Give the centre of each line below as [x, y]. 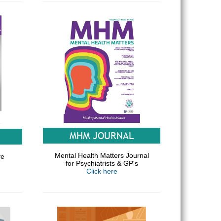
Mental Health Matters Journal [102, 155]
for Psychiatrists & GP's [102, 163]
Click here [102, 171]
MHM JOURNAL [102, 135]
